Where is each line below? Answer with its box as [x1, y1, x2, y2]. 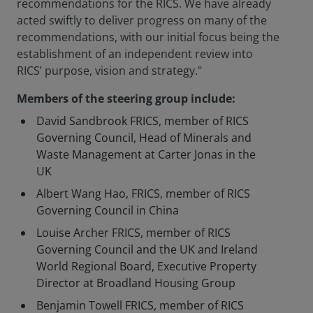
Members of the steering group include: [17, 91, 235, 106]
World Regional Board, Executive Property [36, 259, 256, 274]
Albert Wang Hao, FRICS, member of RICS [36, 186, 250, 201]
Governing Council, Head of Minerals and [36, 130, 252, 145]
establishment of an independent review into [17, 46, 253, 61]
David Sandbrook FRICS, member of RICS [36, 113, 249, 129]
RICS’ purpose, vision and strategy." [17, 63, 202, 78]
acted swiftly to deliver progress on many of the [17, 13, 267, 28]
